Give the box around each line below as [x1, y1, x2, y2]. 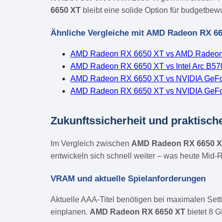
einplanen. [51, 207, 90, 216]
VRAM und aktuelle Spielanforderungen [51, 173, 206, 183]
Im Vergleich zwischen [51, 139, 131, 148]
